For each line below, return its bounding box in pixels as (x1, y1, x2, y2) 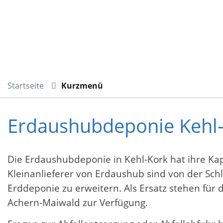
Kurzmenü (61, 80, 103, 92)
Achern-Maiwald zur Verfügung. (7, 196, 157, 209)
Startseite (7, 80, 44, 92)
